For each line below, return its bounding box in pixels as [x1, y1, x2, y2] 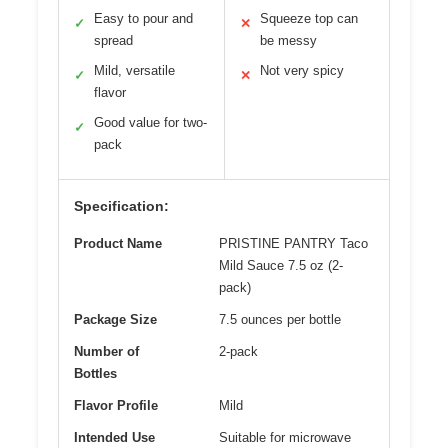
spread [94, 33, 133, 49]
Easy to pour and [94, 11, 193, 27]
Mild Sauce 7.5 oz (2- [219, 258, 343, 274]
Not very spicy [259, 63, 344, 79]
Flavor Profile [74, 398, 158, 414]
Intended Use [74, 430, 155, 446]
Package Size [74, 312, 157, 328]
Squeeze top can [259, 11, 358, 27]
